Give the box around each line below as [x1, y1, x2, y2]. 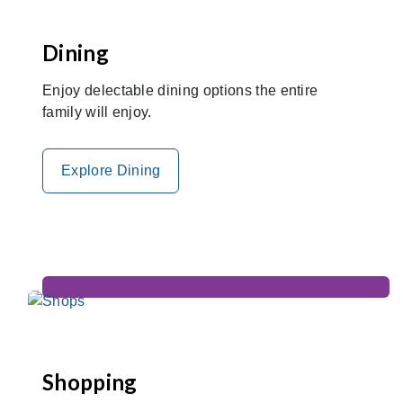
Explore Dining [61, 162, 161, 178]
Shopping [42, 368, 138, 395]
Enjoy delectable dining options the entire [42, 82, 318, 98]
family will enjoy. [42, 103, 152, 120]
